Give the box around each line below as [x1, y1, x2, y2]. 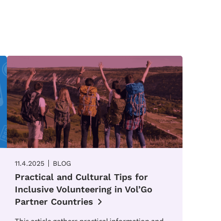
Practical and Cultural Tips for [15, 171, 148, 182]
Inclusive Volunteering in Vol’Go [15, 184, 153, 194]
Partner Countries [15, 196, 94, 207]
